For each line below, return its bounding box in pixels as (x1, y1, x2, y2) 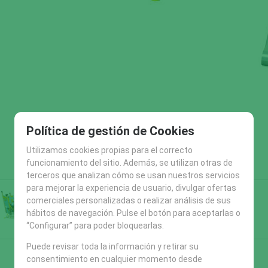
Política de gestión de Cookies (26, 124, 194, 138)
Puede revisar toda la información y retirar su (26, 242, 199, 251)
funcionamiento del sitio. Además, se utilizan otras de (26, 158, 233, 167)
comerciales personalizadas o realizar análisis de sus (26, 196, 231, 205)
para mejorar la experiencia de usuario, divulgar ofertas (26, 183, 236, 193)
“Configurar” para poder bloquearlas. (26, 221, 164, 230)
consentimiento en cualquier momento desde (26, 254, 202, 264)
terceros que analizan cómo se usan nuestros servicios (26, 170, 240, 180)
